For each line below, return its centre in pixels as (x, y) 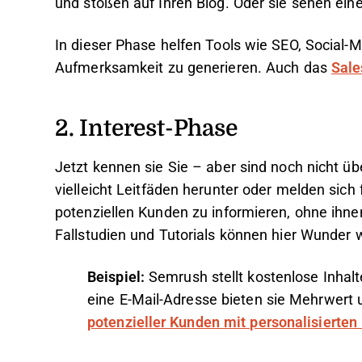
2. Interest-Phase (146, 127)
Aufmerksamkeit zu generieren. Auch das (193, 68)
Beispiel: (118, 277)
